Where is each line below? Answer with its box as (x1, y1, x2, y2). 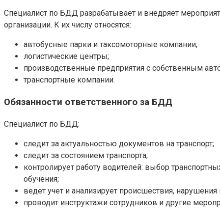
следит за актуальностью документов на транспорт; (24, 138, 214, 148)
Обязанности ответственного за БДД (4, 97, 172, 108)
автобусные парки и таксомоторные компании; (24, 40, 197, 50)
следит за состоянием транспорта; (24, 150, 148, 160)
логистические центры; (24, 52, 109, 61)
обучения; (24, 174, 59, 184)
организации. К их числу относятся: (4, 20, 131, 30)
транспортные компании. (24, 75, 115, 85)
